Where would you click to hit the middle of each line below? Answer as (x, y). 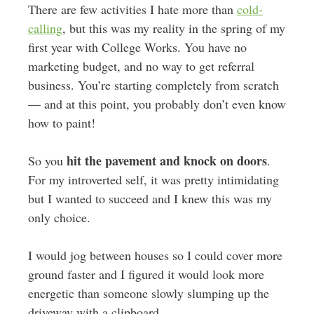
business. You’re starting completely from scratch (153, 85)
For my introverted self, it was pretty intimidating (153, 179)
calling (45, 28)
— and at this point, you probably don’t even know (157, 104)
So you (47, 161)
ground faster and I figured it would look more (146, 274)
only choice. (59, 217)
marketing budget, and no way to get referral (141, 66)
